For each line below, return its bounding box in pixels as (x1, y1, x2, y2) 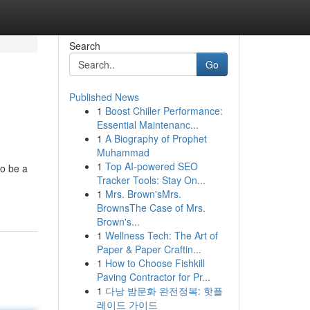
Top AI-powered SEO (104, 159, 198, 173)
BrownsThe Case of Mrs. (96, 201, 206, 215)
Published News (69, 90, 139, 104)
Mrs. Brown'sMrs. (104, 187, 181, 201)
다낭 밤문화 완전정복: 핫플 (104, 284, 223, 298)
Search (69, 39, 100, 53)
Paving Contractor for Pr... (96, 270, 210, 284)
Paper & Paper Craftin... (96, 242, 201, 256)
